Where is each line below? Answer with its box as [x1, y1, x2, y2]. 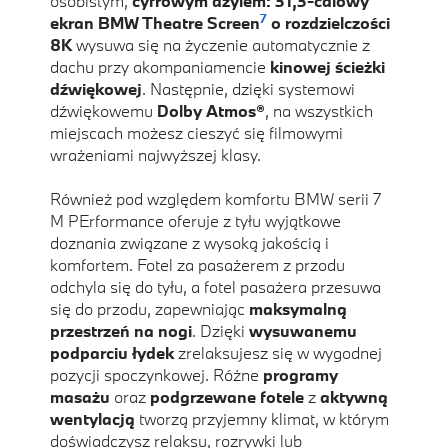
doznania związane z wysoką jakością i [50, 232, 329, 254]
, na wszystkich [265, 100, 373, 122]
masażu [50, 386, 110, 408]
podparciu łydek [50, 342, 174, 364]
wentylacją [50, 408, 135, 430]
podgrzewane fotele [150, 386, 304, 408]
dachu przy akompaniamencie [50, 56, 270, 78]
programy [263, 364, 338, 386]
